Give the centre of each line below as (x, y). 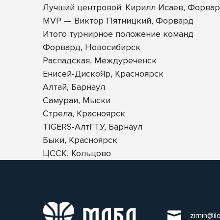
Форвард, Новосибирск (92, 47)
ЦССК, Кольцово (77, 153)
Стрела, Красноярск (84, 114)
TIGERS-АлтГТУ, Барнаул (93, 127)
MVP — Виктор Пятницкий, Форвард (118, 21)
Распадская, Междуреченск (100, 61)
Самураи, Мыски (77, 100)
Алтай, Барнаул (74, 87)
